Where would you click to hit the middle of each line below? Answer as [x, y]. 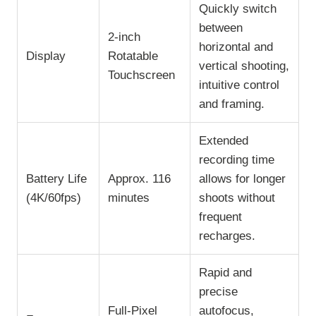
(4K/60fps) [54, 197]
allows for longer [242, 178]
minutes [129, 197]
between [221, 28]
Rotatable [133, 56]
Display [46, 56]
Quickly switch [238, 8]
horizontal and [236, 47]
